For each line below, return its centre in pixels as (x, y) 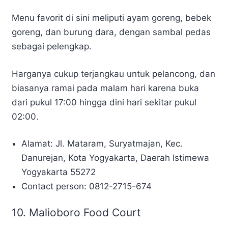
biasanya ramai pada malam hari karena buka (105, 88)
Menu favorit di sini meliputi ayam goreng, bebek (111, 18)
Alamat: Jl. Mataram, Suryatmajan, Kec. (102, 144)
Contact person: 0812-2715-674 (87, 187)
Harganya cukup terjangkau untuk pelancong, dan (113, 74)
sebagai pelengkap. (53, 47)
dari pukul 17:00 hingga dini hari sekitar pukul (104, 102)
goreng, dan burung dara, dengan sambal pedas (111, 32)
